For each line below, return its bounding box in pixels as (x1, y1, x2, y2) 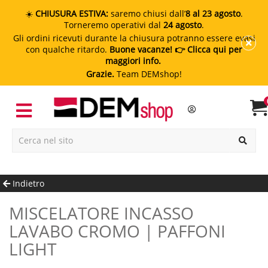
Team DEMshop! (114, 68, 182, 80)
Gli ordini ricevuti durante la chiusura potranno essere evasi (13, 32, 255, 44)
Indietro (10, 177, 44, 189)
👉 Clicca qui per (172, 44, 242, 55)
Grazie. (86, 68, 114, 80)
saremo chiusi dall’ (108, 8, 185, 19)
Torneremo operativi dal (64, 19, 163, 31)
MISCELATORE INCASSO (9, 201, 24, 224)
